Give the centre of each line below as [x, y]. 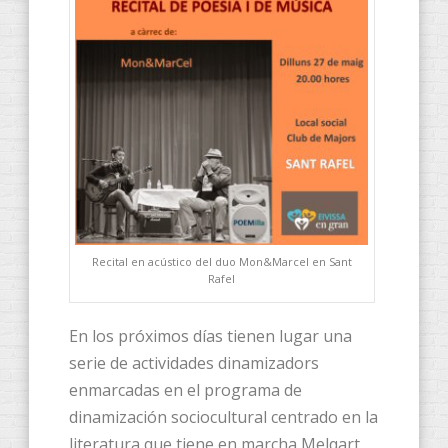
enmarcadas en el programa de [185, 390]
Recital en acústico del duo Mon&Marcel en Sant [221, 262]
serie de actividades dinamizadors [194, 363]
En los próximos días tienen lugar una [210, 336]
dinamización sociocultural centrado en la [223, 417]
